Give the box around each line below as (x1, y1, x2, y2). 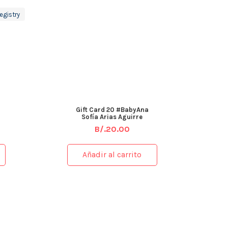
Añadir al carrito (82, 150, 142, 160)
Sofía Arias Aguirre (81, 113, 143, 121)
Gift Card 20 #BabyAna (75, 106, 149, 114)
